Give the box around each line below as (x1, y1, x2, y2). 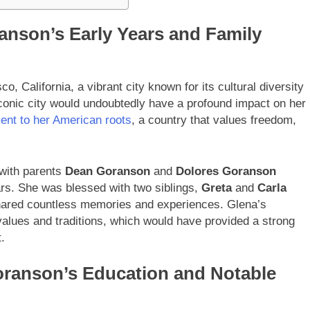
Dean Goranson (65, 164, 150, 178)
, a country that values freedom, (131, 113, 296, 127)
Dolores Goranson (176, 164, 276, 178)
